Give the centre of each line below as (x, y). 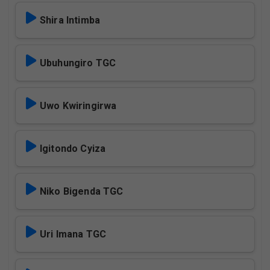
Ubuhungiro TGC (78, 63)
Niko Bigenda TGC (82, 192)
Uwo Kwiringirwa (78, 106)
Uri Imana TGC (73, 234)
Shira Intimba (70, 20)
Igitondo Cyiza (73, 149)
